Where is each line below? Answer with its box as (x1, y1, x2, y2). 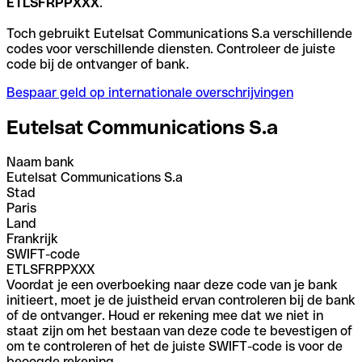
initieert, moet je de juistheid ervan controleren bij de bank (6, 292, 356, 308)
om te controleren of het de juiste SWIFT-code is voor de (6, 338, 343, 354)
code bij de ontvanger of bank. (6, 56, 189, 72)
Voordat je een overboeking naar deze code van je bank (6, 276, 338, 293)
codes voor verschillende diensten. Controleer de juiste (6, 40, 335, 57)
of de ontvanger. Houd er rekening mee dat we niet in (6, 307, 323, 323)
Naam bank (6, 154, 74, 170)
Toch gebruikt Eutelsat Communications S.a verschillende (6, 25, 352, 41)
